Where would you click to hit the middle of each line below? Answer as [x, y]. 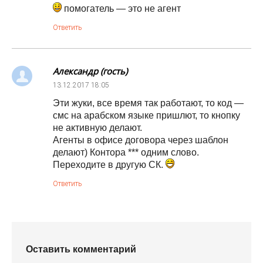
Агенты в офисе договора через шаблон [141, 140]
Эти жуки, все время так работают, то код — [148, 103]
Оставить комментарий [81, 249]
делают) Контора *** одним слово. [126, 152]
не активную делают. [97, 128]
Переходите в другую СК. [109, 165]
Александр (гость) [90, 71]
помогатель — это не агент [121, 9]
